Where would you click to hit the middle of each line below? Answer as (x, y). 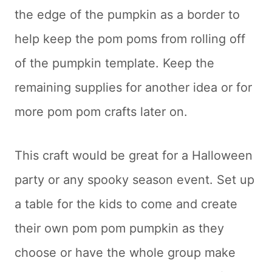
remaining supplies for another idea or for (133, 87)
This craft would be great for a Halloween (134, 155)
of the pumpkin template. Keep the (114, 63)
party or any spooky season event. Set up (134, 179)
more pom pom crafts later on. (101, 111)
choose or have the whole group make (125, 252)
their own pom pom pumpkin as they (119, 228)
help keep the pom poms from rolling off (130, 39)
